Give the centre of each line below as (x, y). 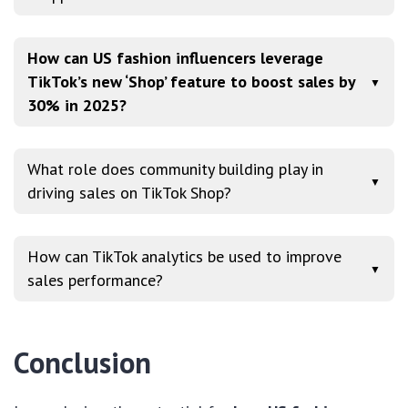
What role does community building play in (175, 169)
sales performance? (95, 280)
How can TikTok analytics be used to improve (184, 257)
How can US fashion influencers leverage (175, 58)
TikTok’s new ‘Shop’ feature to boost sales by (191, 82)
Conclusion (82, 363)
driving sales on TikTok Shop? (129, 193)
